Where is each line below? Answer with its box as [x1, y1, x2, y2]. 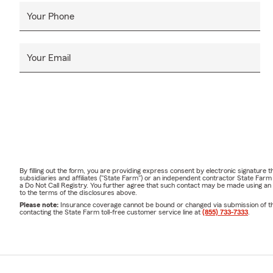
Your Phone [27, 12, 74, 22]
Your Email [27, 53, 71, 63]
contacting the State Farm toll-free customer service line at [19, 208, 202, 216]
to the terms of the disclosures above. [19, 189, 137, 197]
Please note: [19, 201, 60, 209]
